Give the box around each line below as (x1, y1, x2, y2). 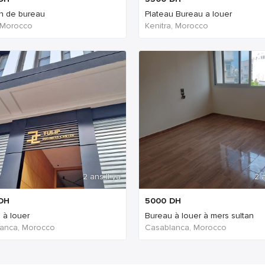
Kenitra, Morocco (145, 21, 208, 31)
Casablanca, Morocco (145, 222, 227, 232)
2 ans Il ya (83, 172, 121, 182)
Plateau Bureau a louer (145, 9, 232, 19)
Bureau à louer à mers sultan (145, 211, 254, 221)
